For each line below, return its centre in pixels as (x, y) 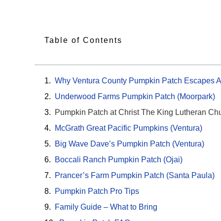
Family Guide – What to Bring (106, 207)
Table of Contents (83, 40)
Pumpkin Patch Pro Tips (97, 191)
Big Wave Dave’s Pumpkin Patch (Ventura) (129, 144)
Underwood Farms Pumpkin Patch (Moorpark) (135, 97)
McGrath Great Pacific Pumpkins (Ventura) (129, 128)
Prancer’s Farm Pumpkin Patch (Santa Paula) (135, 176)
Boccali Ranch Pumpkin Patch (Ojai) (119, 160)
